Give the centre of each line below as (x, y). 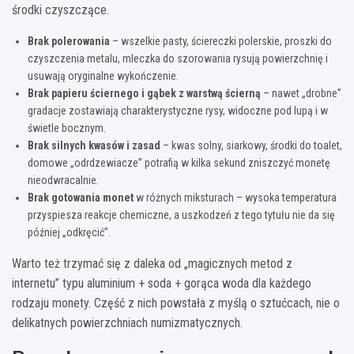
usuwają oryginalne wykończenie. (103, 75)
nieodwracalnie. (63, 180)
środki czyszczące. (60, 9)
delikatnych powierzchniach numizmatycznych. (127, 322)
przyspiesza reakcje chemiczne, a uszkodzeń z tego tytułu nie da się (181, 215)
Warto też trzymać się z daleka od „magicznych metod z (152, 263)
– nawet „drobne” (301, 93)
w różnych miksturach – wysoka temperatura (235, 197)
